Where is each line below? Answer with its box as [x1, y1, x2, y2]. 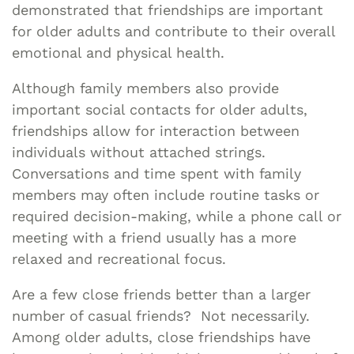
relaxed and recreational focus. [12, 250, 226, 267]
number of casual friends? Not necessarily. [12, 307, 310, 324]
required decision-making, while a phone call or [12, 207, 341, 224]
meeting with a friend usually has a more [12, 228, 296, 246]
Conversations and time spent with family [12, 164, 301, 182]
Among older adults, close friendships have [12, 328, 311, 345]
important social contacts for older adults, [12, 100, 307, 118]
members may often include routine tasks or [12, 186, 319, 203]
